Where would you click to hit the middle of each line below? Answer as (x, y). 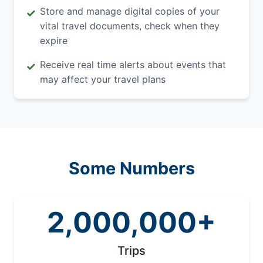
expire (54, 40)
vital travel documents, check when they (130, 26)
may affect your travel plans (103, 79)
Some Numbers (131, 168)
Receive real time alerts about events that (133, 64)
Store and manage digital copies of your (130, 11)
